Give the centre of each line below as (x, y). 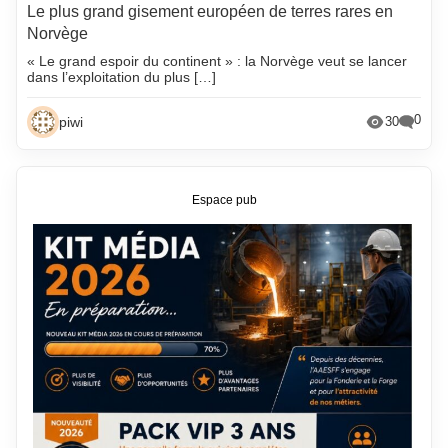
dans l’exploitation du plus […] (122, 76)
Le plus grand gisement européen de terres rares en (210, 11)
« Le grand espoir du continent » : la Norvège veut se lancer (217, 60)
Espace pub (224, 200)
